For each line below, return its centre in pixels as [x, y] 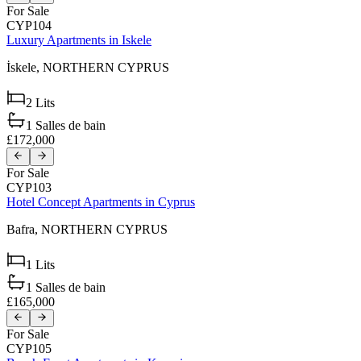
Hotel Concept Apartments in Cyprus [101, 201]
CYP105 [29, 348]
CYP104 [29, 26]
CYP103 [29, 187]
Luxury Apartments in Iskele [79, 40]
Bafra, [24, 229]
